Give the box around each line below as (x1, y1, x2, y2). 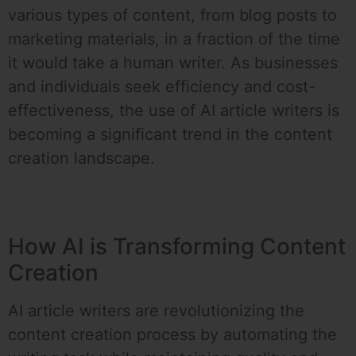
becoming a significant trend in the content (8, 125, 332, 145)
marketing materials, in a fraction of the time (8, 29, 340, 49)
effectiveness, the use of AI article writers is (8, 101, 339, 121)
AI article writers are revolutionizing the (8, 301, 304, 321)
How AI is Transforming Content (8, 233, 346, 261)
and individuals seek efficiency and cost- (8, 77, 315, 97)
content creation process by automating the (8, 325, 337, 345)
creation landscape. (8, 149, 155, 168)
